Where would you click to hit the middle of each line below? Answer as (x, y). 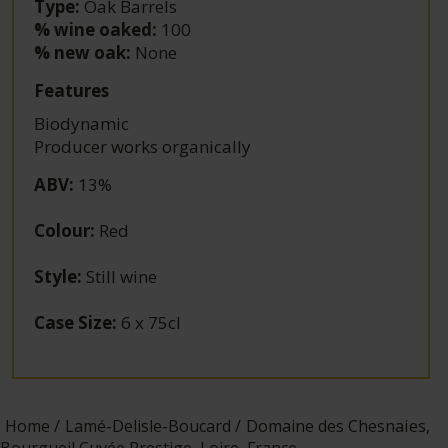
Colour (62, 230)
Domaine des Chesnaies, (338, 425)
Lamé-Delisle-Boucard (148, 425)
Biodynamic (82, 123)
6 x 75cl (149, 322)
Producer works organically (143, 146)
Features (72, 90)
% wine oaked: (96, 29)
